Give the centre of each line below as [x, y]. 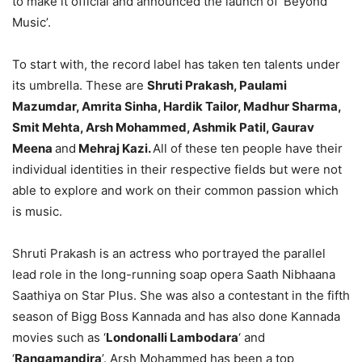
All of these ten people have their [248, 148]
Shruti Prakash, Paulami [217, 85]
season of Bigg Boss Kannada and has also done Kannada [176, 316]
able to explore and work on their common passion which [175, 190]
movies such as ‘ [59, 337]
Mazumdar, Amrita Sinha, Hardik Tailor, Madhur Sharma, [177, 106]
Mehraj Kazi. [114, 148]
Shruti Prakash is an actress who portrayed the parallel [169, 253]
